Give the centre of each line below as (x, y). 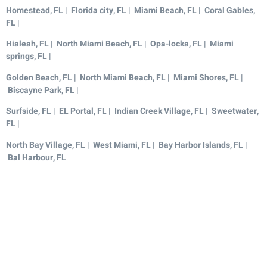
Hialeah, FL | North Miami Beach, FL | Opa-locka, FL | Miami (120, 44)
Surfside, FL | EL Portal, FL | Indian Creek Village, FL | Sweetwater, (132, 111)
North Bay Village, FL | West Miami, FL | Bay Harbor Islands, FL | (127, 145)
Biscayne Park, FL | (44, 90)
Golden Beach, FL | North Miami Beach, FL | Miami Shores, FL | (125, 77)
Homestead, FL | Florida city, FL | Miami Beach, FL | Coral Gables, (131, 10)
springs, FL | (30, 57)
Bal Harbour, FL (36, 157)
